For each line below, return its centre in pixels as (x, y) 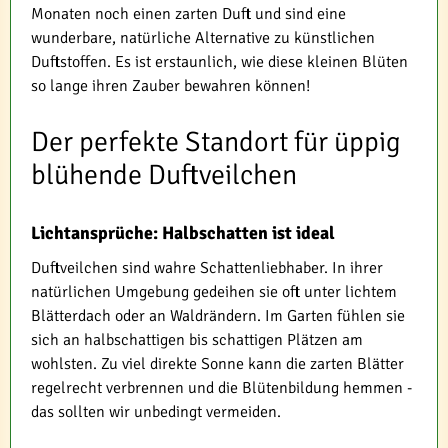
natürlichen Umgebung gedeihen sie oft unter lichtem (214, 292)
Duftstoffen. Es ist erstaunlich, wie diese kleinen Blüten (219, 62)
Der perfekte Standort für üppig (216, 142)
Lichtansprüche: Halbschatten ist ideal (183, 233)
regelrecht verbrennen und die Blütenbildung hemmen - (221, 388)
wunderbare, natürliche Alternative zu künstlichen (203, 38)
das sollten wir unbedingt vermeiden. (156, 412)
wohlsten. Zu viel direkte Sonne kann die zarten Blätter (217, 364)
